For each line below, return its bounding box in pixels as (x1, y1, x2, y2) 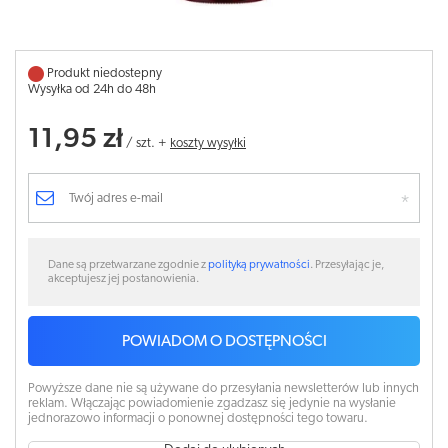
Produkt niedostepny (47, 67, 162, 80)
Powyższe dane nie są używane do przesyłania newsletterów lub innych (28, 382, 419, 395)
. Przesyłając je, (310, 259, 384, 271)
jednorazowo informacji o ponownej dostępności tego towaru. (28, 412, 368, 425)
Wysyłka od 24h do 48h (28, 83, 156, 96)
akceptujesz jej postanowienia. (48, 273, 199, 285)
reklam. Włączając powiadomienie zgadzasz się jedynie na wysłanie (28, 397, 396, 410)
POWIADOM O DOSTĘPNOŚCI (121, 334, 327, 350)
